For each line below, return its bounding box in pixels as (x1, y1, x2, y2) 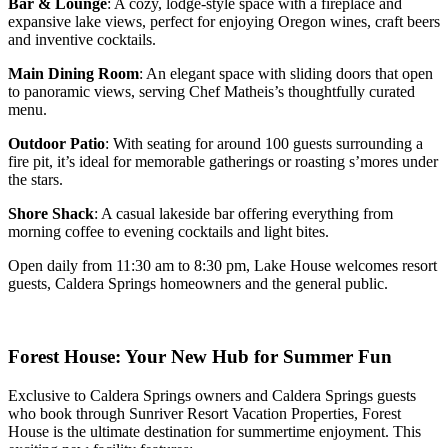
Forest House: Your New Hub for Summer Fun (8, 345, 392, 367)
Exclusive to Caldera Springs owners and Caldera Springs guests (8, 386, 416, 404)
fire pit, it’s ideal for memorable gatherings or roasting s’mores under (8, 153, 438, 171)
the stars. (8, 171, 63, 189)
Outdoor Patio (8, 135, 105, 153)
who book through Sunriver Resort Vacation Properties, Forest (8, 404, 401, 422)
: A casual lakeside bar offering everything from (94, 205, 393, 223)
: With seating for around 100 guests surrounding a (105, 135, 423, 153)
